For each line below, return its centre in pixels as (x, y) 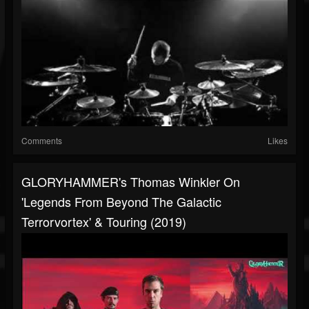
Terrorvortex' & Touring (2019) (104, 222)
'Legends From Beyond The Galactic (121, 202)
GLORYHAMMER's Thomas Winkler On (131, 182)
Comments (42, 141)
